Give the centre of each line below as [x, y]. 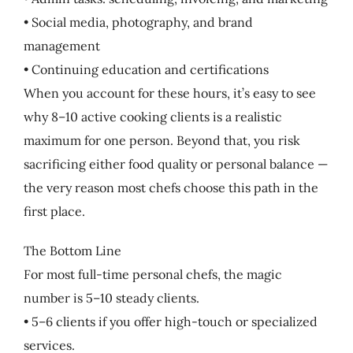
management [61, 45]
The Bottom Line [72, 250]
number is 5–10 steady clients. [111, 297]
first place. [54, 211]
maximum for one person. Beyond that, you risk [162, 140]
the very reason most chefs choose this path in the [171, 187]
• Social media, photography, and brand [138, 22]
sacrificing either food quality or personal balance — [175, 163]
